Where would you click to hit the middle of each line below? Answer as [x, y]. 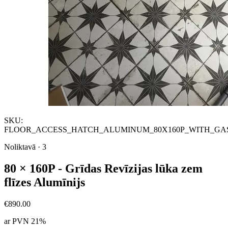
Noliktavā [21, 147]
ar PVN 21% [25, 221]
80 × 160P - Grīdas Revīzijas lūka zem [103, 168]
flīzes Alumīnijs [45, 182]
